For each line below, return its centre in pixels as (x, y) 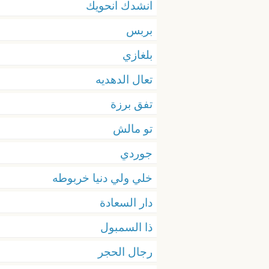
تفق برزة (131, 104)
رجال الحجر (125, 251)
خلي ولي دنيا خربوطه (102, 177)
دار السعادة (126, 202)
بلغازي (138, 54)
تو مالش (133, 128)
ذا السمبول (126, 227)
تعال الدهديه (124, 79)
